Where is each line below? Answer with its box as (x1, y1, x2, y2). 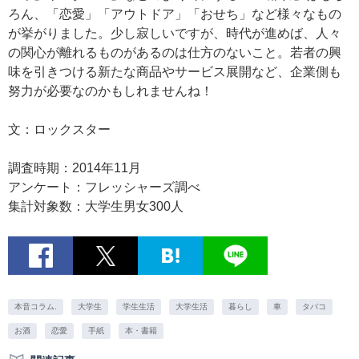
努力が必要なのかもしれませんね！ (8, 84, 213, 99)
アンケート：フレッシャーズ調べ (8, 180, 200, 195)
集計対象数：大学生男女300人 (8, 200, 184, 214)
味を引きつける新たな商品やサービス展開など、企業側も (8, 65, 341, 79)
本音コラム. (14, 302, 57, 312)
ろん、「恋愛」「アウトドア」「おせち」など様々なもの (8, 7, 341, 22)
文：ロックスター (8, 123, 111, 137)
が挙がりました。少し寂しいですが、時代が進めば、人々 (8, 26, 341, 41)
